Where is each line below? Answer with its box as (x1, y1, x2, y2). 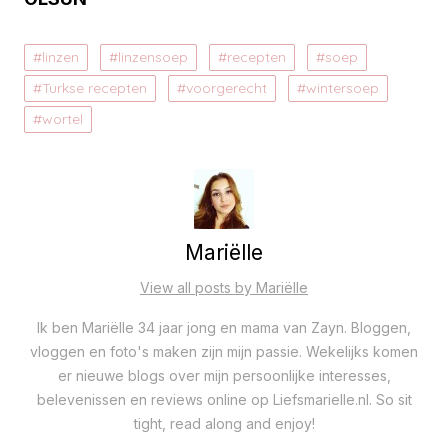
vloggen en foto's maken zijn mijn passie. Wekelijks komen (30, 343, 418, 361)
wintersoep (306, 79, 379, 98)
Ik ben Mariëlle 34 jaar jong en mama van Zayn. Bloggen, (37, 319, 411, 337)
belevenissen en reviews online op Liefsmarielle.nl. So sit (36, 391, 412, 409)
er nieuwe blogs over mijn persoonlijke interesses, (57, 367, 391, 385)
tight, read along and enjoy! (133, 415, 315, 433)
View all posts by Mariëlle (140, 279, 308, 297)
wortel (42, 110, 83, 129)
